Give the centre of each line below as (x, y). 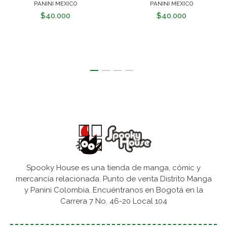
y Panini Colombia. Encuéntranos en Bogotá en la (113, 190)
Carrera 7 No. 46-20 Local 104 (113, 201)
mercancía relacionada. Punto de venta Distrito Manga (113, 179)
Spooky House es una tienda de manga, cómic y (113, 168)
